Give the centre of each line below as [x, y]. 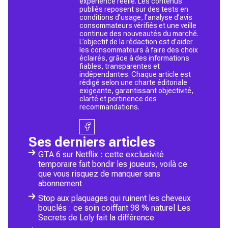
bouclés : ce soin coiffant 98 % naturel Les [114, 208]
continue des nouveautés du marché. [139, 33]
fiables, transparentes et [120, 66]
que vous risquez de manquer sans [99, 174]
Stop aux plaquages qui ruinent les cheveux [115, 198]
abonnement [60, 183]
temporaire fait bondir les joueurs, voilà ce [113, 164]
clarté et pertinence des [118, 98]
